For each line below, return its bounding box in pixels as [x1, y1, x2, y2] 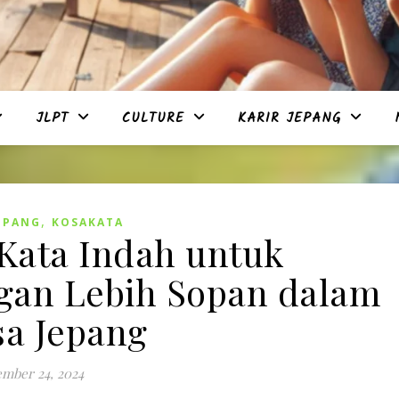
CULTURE [122, 108, 184, 129]
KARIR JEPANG [238, 108, 341, 129]
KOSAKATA [51, 215, 124, 230]
